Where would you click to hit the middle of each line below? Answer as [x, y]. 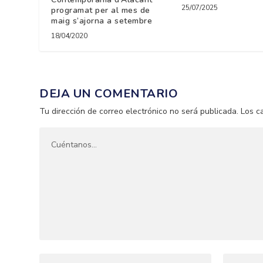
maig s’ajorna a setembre [102, 21]
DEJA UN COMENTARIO [109, 93]
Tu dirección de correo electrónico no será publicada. [139, 111]
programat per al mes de [101, 10]
